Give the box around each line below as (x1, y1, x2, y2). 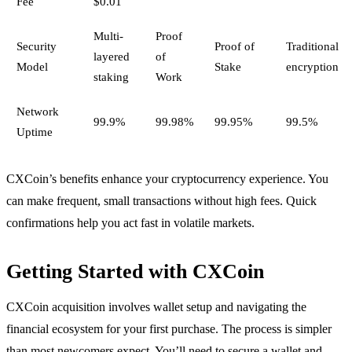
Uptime (16, 124, 53, 138)
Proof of (214, 38, 255, 53)
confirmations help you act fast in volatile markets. (6, 215, 255, 229)
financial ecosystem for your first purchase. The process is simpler (6, 321, 332, 335)
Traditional (285, 38, 339, 53)
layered (93, 49, 130, 63)
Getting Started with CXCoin (6, 259, 264, 283)
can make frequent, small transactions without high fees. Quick (6, 193, 317, 207)
